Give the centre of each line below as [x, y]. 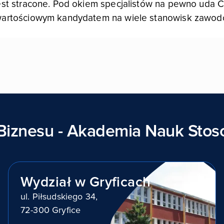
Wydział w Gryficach [86, 182]
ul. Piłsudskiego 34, [59, 196]
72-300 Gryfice [51, 210]
